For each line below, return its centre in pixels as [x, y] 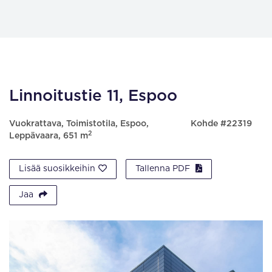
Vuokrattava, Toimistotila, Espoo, [79, 124]
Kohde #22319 [221, 124]
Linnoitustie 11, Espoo [93, 96]
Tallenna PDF [164, 169]
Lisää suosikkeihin [57, 169]
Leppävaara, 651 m [49, 136]
